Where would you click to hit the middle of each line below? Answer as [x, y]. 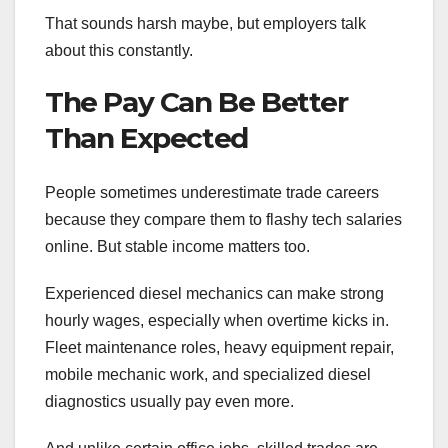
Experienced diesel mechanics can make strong [214, 293]
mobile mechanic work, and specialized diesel [208, 374]
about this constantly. [119, 51]
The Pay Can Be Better [196, 102]
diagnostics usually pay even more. [169, 401]
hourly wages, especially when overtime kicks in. [217, 320]
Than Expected [146, 138]
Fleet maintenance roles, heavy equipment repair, [219, 347]
